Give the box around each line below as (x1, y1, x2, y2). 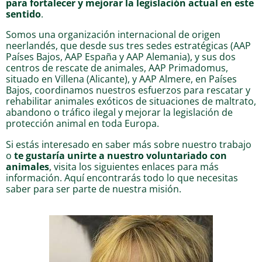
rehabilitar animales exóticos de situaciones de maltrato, (6, 94, 256, 108)
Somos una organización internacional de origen (6, 27, 220, 42)
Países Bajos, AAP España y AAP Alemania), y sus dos (6, 50, 236, 64)
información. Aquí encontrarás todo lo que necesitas (6, 170, 238, 184)
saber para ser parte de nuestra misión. (6, 181, 181, 195)
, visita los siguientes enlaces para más (49, 159, 219, 173)
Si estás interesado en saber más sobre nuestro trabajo (6, 137, 251, 151)
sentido (6, 7, 41, 20)
